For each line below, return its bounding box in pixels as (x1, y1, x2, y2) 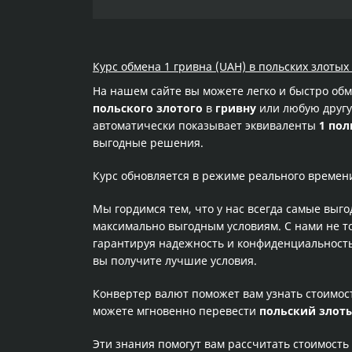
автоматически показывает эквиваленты (93, 118, 319, 133)
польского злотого (93, 101, 203, 115)
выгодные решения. (93, 135, 203, 150)
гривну (215, 101, 256, 115)
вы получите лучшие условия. (93, 253, 257, 268)
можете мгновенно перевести (93, 303, 259, 318)
